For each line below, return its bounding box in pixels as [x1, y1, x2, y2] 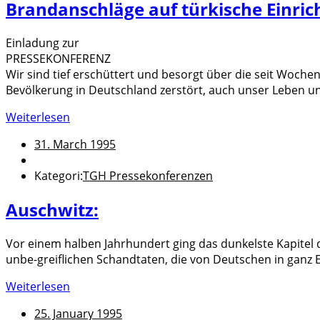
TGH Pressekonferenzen [83, 167, 213, 184]
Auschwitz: [6, 197, 99, 221]
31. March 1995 [34, 136, 116, 152]
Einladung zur [6, 34, 79, 51]
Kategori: [34, 167, 83, 184]
